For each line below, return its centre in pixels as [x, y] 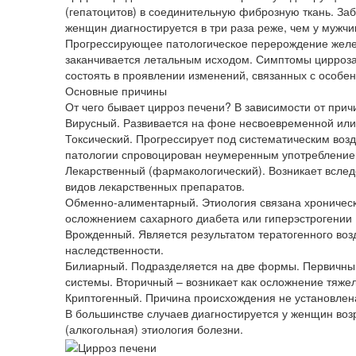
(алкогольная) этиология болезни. [154, 329]
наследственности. [114, 250]
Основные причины [116, 91]
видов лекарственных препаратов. [155, 186]
